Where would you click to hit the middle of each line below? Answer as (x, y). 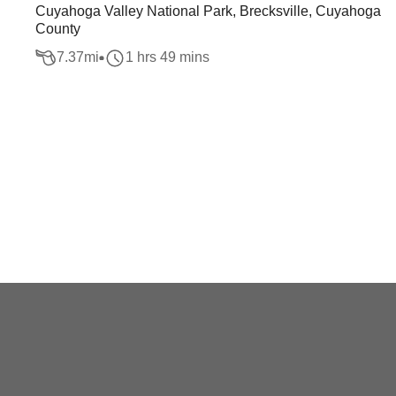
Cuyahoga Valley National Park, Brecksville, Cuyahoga (208, 11)
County (58, 29)
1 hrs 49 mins (168, 57)
